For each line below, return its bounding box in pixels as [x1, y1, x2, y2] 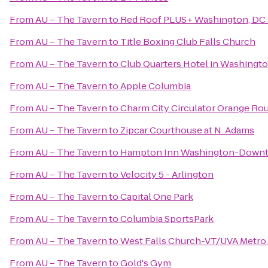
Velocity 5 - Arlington [120, 168, 214, 181]
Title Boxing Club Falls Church [120, 35, 255, 48]
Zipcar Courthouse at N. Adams [120, 124, 254, 136]
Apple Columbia [120, 80, 191, 92]
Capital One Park [120, 190, 193, 203]
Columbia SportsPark [120, 212, 214, 225]
